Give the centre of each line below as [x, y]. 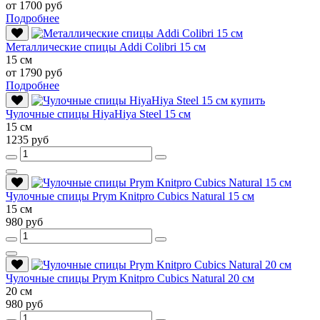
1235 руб [27, 139]
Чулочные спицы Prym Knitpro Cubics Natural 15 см [130, 196]
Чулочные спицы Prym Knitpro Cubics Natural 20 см [130, 278]
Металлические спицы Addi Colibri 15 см [106, 46]
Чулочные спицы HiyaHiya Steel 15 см [98, 114]
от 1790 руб [34, 72]
